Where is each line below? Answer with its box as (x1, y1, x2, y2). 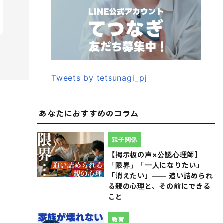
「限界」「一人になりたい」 (108, 161, 204, 170)
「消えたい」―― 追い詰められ (108, 171, 213, 180)
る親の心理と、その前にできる (108, 182, 211, 191)
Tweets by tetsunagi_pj (51, 73, 147, 83)
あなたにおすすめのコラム (39, 109, 139, 119)
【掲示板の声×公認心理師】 (108, 150, 202, 159)
